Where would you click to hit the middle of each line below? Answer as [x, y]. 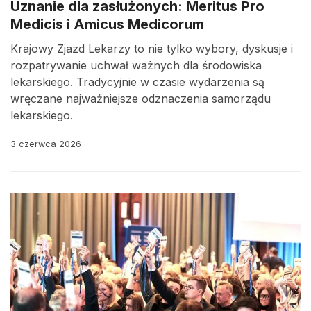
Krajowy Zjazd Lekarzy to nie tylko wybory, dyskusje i [152, 49]
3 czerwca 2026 [46, 144]
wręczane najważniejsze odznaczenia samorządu [141, 99]
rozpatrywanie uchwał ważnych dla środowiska [136, 65]
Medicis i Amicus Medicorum [107, 24]
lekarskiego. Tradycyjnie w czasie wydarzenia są [137, 82]
